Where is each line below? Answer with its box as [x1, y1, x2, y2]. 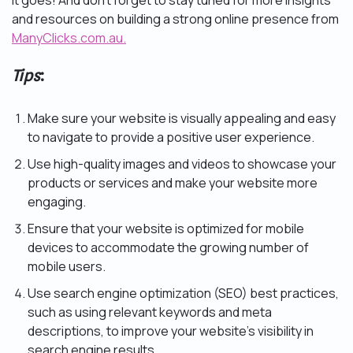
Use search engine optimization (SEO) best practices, [28, 284, 339, 303]
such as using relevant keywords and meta [28, 303, 272, 321]
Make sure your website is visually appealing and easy [28, 110, 336, 128]
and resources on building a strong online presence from [12, 10, 339, 28]
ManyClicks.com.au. [12, 29, 126, 47]
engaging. [28, 193, 86, 211]
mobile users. [28, 258, 106, 276]
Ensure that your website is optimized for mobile [28, 220, 304, 238]
